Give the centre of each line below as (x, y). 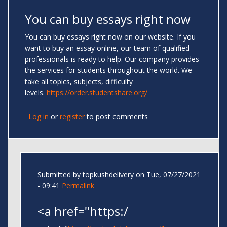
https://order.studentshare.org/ (97, 93)
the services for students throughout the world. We (108, 70)
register (72, 117)
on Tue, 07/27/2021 (167, 175)
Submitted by (60, 175)
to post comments (116, 117)
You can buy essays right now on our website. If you (110, 37)
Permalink (78, 186)
